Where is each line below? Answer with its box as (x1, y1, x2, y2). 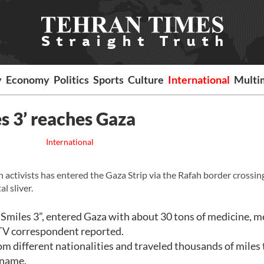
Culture (128, 73, 164, 86)
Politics (54, 73, 90, 86)
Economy (6, 73, 50, 86)
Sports (93, 73, 124, 86)
